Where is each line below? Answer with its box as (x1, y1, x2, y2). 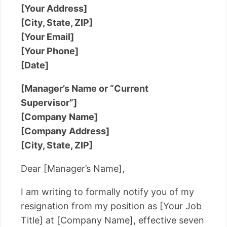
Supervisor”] (21, 97, 77, 108)
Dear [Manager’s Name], (21, 163, 125, 174)
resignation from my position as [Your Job (21, 201, 202, 212)
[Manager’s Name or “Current (21, 83, 148, 94)
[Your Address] (21, 3, 87, 14)
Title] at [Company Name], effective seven (21, 215, 204, 226)
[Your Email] (21, 31, 74, 43)
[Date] (21, 60, 49, 71)
